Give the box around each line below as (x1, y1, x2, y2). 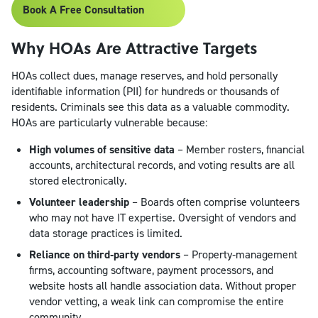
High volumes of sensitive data (29, 141, 175, 157)
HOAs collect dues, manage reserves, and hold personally (11, 67, 278, 83)
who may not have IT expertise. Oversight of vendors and (29, 209, 296, 225)
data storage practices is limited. (29, 225, 182, 241)
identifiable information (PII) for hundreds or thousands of (11, 83, 280, 99)
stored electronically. (29, 172, 127, 188)
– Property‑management (180, 246, 297, 262)
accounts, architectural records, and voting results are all (29, 157, 295, 172)
